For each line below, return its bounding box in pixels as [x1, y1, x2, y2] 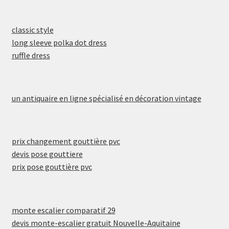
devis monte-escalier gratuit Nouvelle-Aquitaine [11, 217, 180, 228]
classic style [11, 24, 54, 35]
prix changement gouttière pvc [11, 136, 120, 147]
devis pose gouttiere [11, 149, 83, 159]
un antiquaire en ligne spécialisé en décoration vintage [11, 93, 201, 103]
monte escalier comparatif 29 [11, 204, 116, 215]
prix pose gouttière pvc [11, 162, 92, 172]
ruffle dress [11, 50, 50, 60]
